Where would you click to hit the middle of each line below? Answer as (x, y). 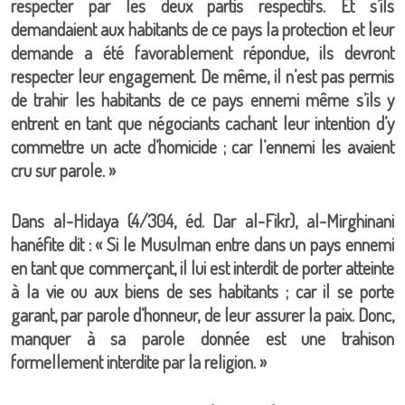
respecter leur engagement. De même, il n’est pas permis (202, 76)
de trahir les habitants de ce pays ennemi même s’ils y (202, 99)
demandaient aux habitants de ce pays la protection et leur (202, 29)
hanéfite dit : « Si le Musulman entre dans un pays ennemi (202, 244)
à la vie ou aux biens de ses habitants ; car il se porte (202, 291)
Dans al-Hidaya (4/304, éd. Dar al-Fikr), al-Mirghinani (202, 221)
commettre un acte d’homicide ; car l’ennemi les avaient (202, 146)
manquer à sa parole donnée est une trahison (202, 338)
